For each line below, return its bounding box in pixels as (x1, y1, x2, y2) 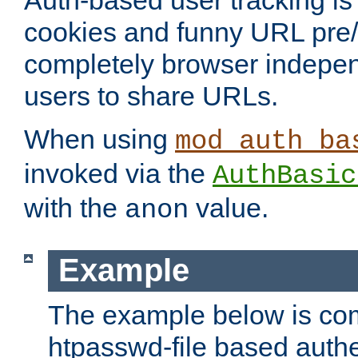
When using (24, 124, 175, 155)
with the (24, 193, 125, 224)
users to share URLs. (24, 81, 278, 112)
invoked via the (24, 158, 213, 189)
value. (189, 193, 268, 224)
